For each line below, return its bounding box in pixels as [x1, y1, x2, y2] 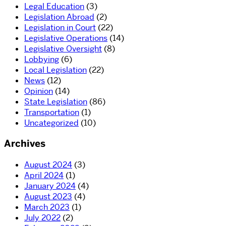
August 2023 [24, 191, 72, 202]
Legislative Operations [24, 32, 107, 43]
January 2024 [24, 181, 76, 191]
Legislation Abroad [24, 11, 94, 22]
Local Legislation [24, 64, 87, 75]
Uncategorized [24, 117, 79, 128]
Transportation [24, 106, 79, 118]
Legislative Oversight [24, 43, 102, 54]
